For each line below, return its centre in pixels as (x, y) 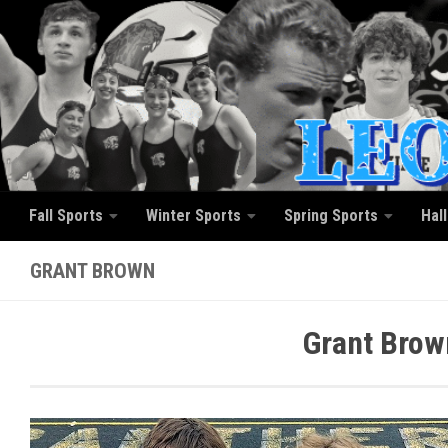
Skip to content (80, 28)
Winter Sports (193, 215)
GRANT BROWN (92, 270)
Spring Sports (331, 215)
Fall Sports (66, 215)
